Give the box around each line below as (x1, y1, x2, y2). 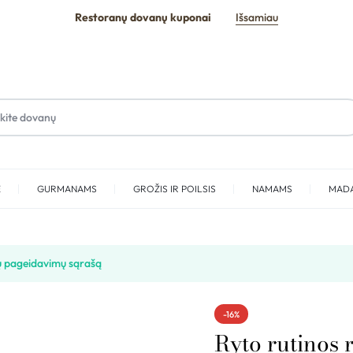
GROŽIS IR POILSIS (133, 183, 216, 195)
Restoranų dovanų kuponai (75, 9, 211, 24)
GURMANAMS (37, 183, 97, 195)
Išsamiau (236, 9, 278, 24)
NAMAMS (252, 183, 292, 195)
